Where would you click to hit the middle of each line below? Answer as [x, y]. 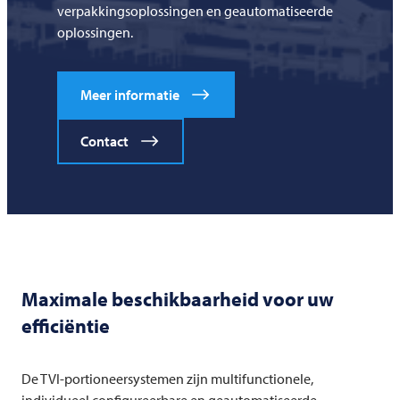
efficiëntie [66, 326]
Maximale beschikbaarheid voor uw [178, 300]
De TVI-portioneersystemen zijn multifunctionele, [167, 379]
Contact [104, 142]
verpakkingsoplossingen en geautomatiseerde [195, 11]
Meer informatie [130, 95]
